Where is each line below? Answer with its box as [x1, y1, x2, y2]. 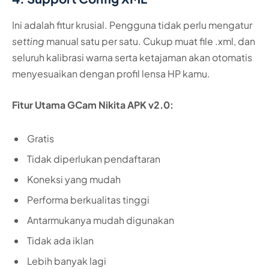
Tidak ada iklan [27, 234, 94, 247]
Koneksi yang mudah [27, 172, 121, 186]
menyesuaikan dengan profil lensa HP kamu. [12, 67, 210, 80]
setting [12, 35, 44, 48]
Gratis [27, 131, 54, 145]
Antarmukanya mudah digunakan [27, 213, 174, 226]
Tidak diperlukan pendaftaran [27, 152, 160, 165]
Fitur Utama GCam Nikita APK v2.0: [12, 98, 174, 111]
